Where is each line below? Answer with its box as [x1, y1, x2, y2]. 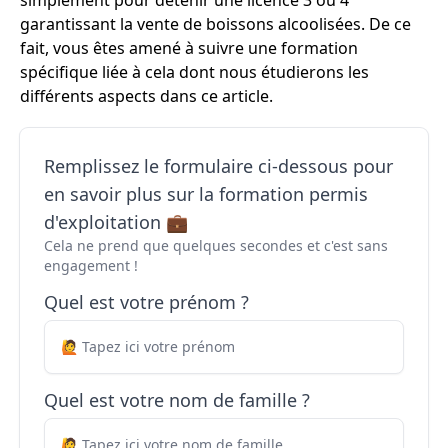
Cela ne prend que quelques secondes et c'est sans [44, 236, 388, 255]
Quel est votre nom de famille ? [44, 388, 310, 412]
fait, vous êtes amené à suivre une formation [20, 37, 358, 59]
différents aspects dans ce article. [20, 85, 273, 107]
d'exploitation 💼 [44, 210, 188, 234]
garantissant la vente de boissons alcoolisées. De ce [20, 13, 411, 35]
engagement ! [44, 256, 138, 275]
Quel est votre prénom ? [44, 290, 249, 314]
